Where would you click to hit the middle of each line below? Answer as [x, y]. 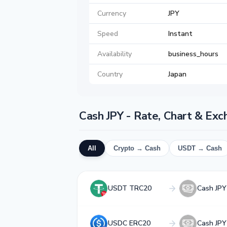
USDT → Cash [200, 148]
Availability [115, 54]
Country [110, 74]
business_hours [193, 54]
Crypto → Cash [137, 148]
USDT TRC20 [130, 188]
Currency [112, 14]
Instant [180, 34]
